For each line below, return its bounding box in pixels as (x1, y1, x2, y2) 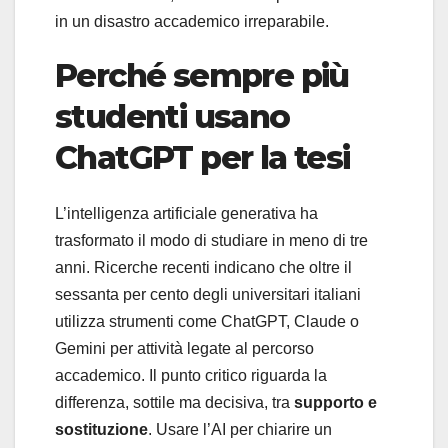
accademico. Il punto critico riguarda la (55, 367, 327, 385)
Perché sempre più (55, 56, 349, 96)
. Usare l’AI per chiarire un (148, 421, 332, 439)
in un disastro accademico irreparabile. (55, 13, 329, 31)
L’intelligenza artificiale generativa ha (55, 205, 318, 223)
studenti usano (55, 97, 290, 137)
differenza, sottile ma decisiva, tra (55, 394, 294, 412)
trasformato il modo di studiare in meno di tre (55, 232, 368, 250)
